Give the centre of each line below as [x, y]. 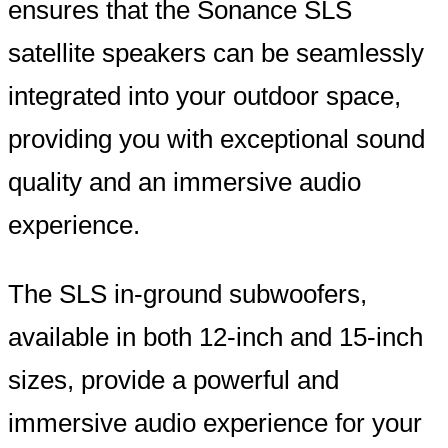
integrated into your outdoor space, [204, 96]
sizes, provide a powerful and [173, 379]
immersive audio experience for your [215, 422]
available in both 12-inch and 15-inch [215, 336]
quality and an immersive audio [184, 182]
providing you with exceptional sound [216, 139]
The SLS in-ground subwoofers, [187, 293]
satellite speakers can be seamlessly [216, 53]
